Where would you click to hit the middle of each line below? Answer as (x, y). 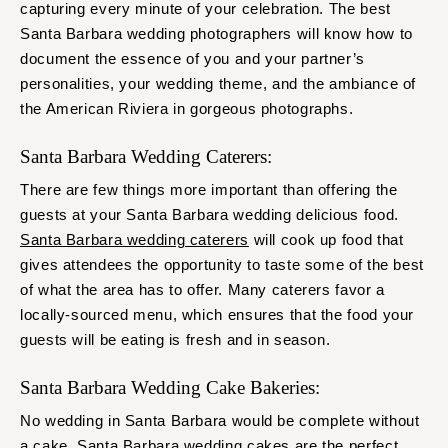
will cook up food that (326, 240)
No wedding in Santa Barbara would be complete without (220, 421)
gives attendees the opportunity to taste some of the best (222, 265)
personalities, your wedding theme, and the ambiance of (218, 84)
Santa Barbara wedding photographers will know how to (216, 34)
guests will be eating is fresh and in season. (177, 340)
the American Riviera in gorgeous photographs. (187, 109)
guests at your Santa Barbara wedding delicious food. (209, 215)
